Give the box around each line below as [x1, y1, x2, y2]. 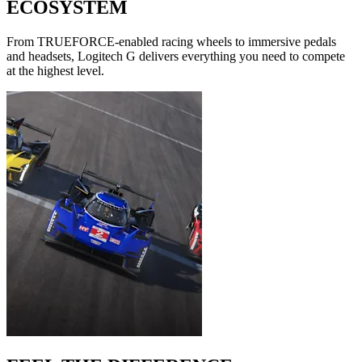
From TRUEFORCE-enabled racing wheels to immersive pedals [6, 34, 336, 48]
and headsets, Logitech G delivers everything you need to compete [6, 48, 345, 63]
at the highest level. [6, 63, 104, 78]
